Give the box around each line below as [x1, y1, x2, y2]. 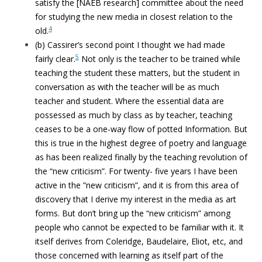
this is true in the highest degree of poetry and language [35, 137, 247, 149]
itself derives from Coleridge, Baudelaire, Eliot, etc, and [35, 236, 243, 247]
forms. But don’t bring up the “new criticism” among [35, 208, 230, 219]
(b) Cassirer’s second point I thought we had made [35, 39, 225, 50]
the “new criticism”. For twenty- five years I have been [35, 166, 237, 177]
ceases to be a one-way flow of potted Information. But [35, 123, 247, 135]
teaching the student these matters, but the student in [35, 67, 240, 78]
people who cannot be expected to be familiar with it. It [35, 222, 244, 233]
